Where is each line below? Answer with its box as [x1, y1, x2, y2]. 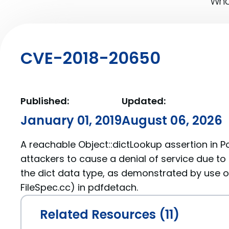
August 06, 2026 [122, 112, 222, 129]
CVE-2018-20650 [20, 47, 161, 70]
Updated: [122, 95, 166, 107]
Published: [20, 95, 69, 107]
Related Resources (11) [40, 206, 179, 223]
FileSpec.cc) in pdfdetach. [20, 181, 138, 194]
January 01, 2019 [20, 112, 122, 129]
